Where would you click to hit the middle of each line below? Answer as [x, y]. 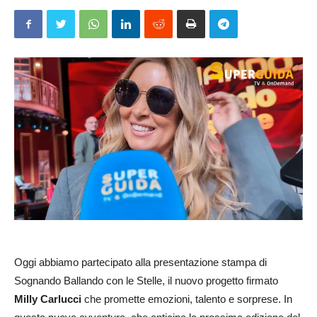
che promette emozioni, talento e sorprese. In [187, 299]
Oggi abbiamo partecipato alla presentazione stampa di [140, 262]
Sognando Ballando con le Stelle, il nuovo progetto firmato [146, 280]
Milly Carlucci [48, 299]
